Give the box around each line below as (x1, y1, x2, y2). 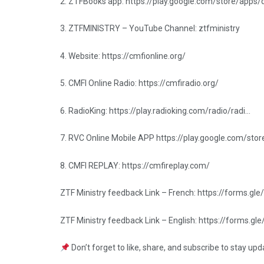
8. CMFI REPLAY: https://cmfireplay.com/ (60, 160, 210, 170)
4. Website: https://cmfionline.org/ (60, 51, 186, 61)
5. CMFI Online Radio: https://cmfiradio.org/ (60, 78, 219, 88)
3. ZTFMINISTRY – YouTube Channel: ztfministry (60, 24, 240, 34)
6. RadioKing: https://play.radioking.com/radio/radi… (60, 105, 250, 115)
